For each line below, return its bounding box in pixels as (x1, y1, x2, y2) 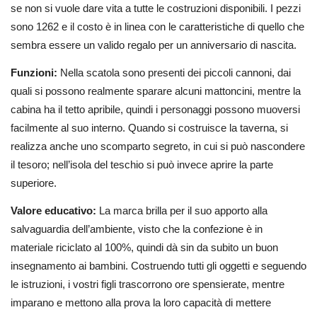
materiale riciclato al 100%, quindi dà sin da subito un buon (11, 241, 278, 253)
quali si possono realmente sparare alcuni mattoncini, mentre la (11, 84, 301, 97)
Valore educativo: (11, 204, 99, 217)
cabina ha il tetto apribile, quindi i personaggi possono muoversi (11, 103, 300, 115)
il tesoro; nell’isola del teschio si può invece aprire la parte (11, 158, 273, 171)
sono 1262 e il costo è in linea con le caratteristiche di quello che (11, 21, 304, 33)
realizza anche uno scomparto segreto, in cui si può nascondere (11, 139, 305, 152)
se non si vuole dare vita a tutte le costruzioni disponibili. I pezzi (11, 2, 301, 14)
